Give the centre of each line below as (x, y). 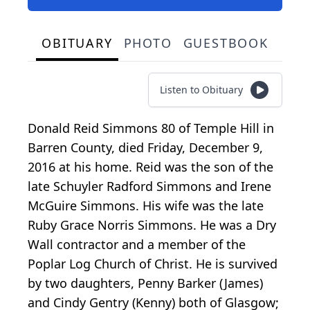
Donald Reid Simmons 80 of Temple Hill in (151, 128)
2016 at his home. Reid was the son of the (151, 167)
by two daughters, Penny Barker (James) (145, 283)
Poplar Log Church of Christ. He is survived (153, 264)
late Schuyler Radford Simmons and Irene (149, 186)
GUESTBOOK (226, 43)
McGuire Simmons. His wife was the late (146, 206)
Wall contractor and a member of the (137, 245)
